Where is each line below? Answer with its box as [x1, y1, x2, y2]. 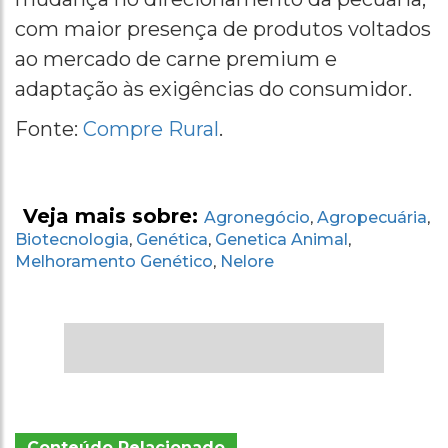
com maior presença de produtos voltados [15, 16, 431, 41]
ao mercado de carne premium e [15, 46, 337, 71]
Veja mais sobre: [23, 203, 204, 228]
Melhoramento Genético [15, 251, 213, 271]
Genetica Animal [215, 229, 348, 249]
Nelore [220, 251, 274, 271]
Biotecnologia [15, 229, 129, 249]
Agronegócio [204, 207, 310, 227]
